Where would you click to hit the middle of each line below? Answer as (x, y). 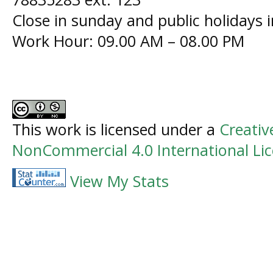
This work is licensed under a (116, 129)
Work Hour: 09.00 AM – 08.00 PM (128, 41)
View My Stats (119, 181)
